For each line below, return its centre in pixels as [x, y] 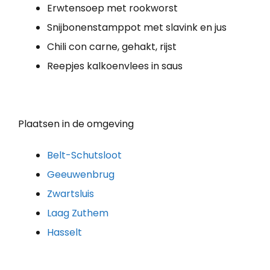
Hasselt [64, 232]
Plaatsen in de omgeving [76, 124]
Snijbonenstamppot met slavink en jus [137, 27]
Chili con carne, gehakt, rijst [112, 46]
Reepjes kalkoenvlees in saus [115, 66]
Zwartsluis [71, 193]
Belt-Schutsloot [84, 155]
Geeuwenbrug [81, 174]
